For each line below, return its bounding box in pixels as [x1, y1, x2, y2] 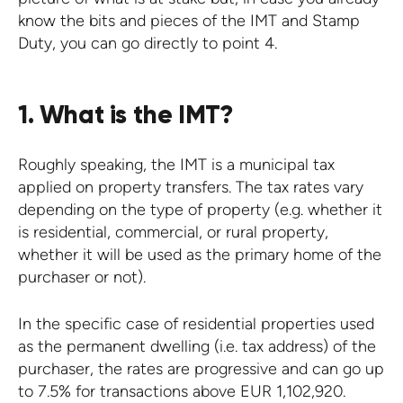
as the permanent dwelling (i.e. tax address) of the [18, 336, 376, 356]
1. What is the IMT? [18, 98, 234, 130]
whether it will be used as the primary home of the [18, 244, 381, 264]
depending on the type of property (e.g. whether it [18, 199, 382, 219]
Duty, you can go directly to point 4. [18, 32, 277, 53]
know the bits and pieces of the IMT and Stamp [18, 10, 360, 31]
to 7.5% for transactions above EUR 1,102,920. [18, 381, 345, 401]
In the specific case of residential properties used [18, 313, 374, 334]
